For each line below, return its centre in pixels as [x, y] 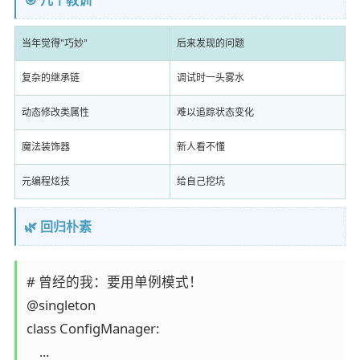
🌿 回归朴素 [57, 227]
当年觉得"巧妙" [54, 43]
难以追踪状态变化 [215, 112]
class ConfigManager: [92, 329]
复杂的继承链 [50, 78]
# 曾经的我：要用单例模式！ [114, 282]
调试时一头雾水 [210, 78]
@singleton [61, 305]
